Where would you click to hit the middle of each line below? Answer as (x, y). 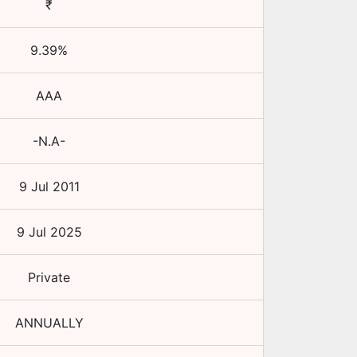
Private (49, 277)
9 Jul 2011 (49, 186)
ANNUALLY (49, 323)
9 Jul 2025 (49, 232)
